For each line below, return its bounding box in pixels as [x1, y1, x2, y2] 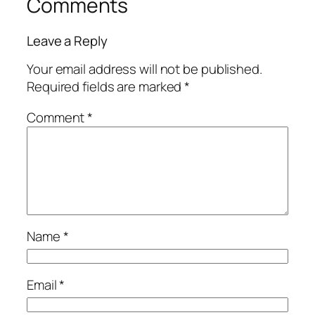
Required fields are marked [27, 77, 185, 96]
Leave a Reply [27, 31, 108, 50]
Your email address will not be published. [27, 60, 262, 79]
